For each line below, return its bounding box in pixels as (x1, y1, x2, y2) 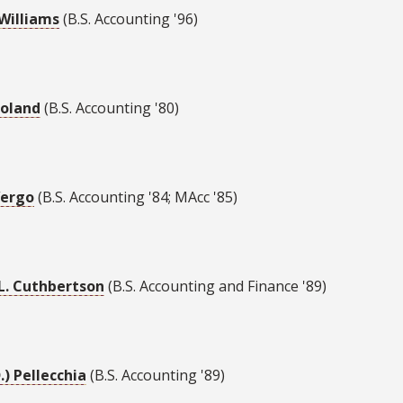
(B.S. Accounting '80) (40, 98, 179, 119)
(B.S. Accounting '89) (86, 365, 225, 386)
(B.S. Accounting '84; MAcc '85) (34, 187, 237, 208)
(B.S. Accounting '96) (59, 9, 198, 30)
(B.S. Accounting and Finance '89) (104, 276, 327, 297)
